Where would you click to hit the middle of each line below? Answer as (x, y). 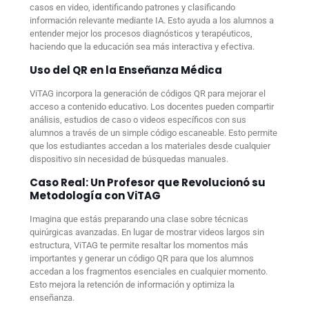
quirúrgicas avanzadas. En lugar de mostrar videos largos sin (147, 232)
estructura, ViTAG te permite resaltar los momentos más (139, 245)
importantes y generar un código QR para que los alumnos (142, 258)
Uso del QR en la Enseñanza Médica (126, 70)
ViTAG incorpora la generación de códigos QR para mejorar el (148, 93)
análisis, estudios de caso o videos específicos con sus (138, 119)
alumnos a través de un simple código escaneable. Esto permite (153, 132)
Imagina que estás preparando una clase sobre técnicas (139, 219)
